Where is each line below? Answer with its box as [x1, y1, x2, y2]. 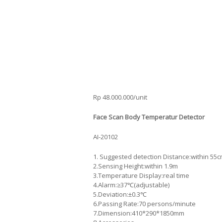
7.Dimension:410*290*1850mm [93, 208, 184, 218]
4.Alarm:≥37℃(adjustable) [93, 180, 169, 189]
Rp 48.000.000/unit [93, 92, 147, 102]
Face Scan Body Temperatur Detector [93, 112, 205, 121]
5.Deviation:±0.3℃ [93, 189, 147, 199]
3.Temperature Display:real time [93, 170, 189, 180]
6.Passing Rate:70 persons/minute [93, 199, 196, 208]
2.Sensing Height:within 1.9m [93, 161, 178, 170]
